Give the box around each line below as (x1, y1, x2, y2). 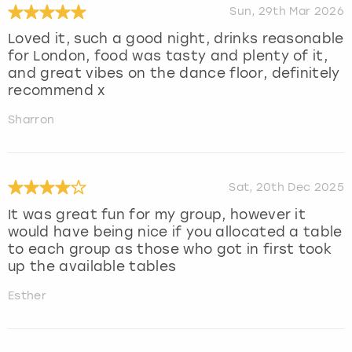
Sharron (8, 113, 55, 127)
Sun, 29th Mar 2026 (229, 5, 344, 19)
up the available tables (8, 258, 177, 274)
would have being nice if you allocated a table (8, 223, 343, 240)
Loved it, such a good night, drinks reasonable (8, 31, 344, 47)
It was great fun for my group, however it (8, 206, 306, 222)
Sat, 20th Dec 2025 (229, 181, 344, 195)
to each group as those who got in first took (8, 240, 332, 257)
